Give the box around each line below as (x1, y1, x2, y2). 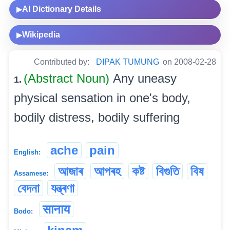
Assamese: (14, 169, 48, 178)
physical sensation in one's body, (14, 91, 190, 105)
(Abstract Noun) (24, 71, 113, 86)
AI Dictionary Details (22, 5, 101, 14)
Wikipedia (22, 30, 60, 40)
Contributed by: (34, 57, 91, 67)
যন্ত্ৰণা (51, 181, 74, 196)
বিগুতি (156, 164, 179, 179)
